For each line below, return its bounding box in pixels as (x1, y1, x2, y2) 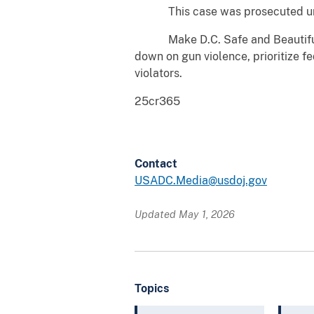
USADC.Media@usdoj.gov (135, 173, 267, 187)
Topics (135, 281, 169, 295)
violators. (135, 66, 185, 80)
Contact (135, 156, 177, 170)
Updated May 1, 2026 (135, 207, 235, 220)
